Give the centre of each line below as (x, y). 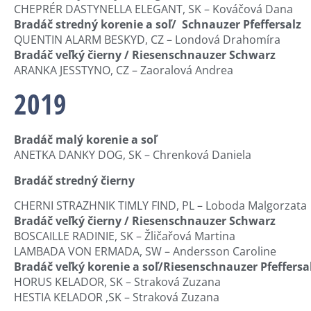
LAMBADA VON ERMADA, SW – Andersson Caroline (145, 251)
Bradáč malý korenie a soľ (85, 140)
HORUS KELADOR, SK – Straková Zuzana (117, 281)
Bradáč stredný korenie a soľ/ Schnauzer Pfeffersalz (158, 24)
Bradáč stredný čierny (74, 180)
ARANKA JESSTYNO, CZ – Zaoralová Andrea (124, 70)
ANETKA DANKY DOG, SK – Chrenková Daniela (133, 155)
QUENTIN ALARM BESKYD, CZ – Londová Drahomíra (147, 39)
